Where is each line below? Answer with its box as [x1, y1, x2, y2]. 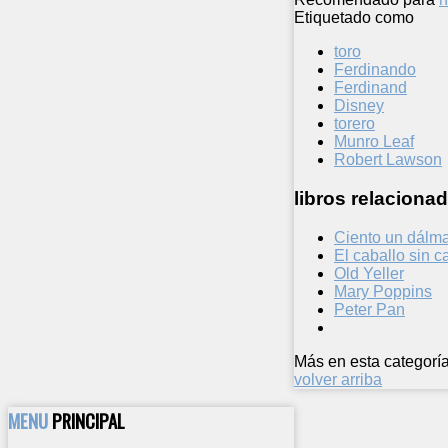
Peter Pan [334, 300, 405, 318]
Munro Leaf [334, 133, 414, 151]
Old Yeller [334, 264, 404, 282]
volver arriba [294, 370, 382, 388]
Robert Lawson [334, 151, 442, 169]
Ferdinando [334, 61, 416, 79]
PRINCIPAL [52, 407, 125, 435]
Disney [334, 97, 384, 115]
